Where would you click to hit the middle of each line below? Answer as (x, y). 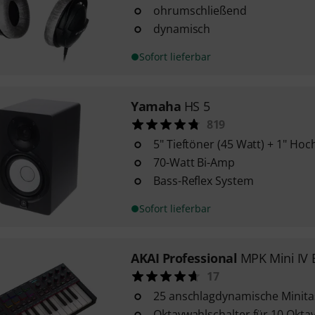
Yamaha (156, 106)
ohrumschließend (200, 11)
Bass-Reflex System (203, 181)
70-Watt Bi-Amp (194, 162)
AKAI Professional (184, 258)
